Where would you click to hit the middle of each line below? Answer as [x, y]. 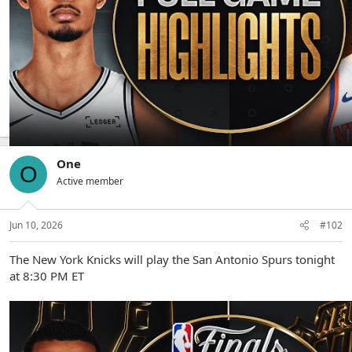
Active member [90, 181]
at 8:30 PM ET [47, 275]
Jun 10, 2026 [36, 225]
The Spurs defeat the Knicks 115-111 [108, 119]
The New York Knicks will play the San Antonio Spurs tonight [172, 259]
